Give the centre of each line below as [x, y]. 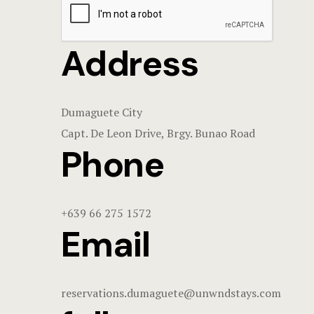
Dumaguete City [102, 112]
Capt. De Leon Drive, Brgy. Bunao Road [158, 133]
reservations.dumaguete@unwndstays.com [171, 293]
